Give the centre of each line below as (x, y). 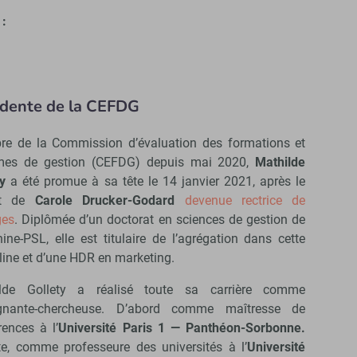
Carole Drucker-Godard (105, 201)
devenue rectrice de (245, 201)
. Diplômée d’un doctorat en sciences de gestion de (160, 220)
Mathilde (280, 163)
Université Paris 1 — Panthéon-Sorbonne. (182, 328)
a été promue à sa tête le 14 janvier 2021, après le (155, 182)
